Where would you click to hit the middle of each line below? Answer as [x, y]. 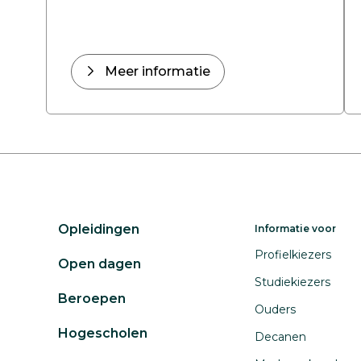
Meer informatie [158, 71]
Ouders [275, 309]
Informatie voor [295, 228]
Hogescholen [103, 333]
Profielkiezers [293, 255]
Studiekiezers [293, 282]
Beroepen [92, 299]
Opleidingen [99, 229]
